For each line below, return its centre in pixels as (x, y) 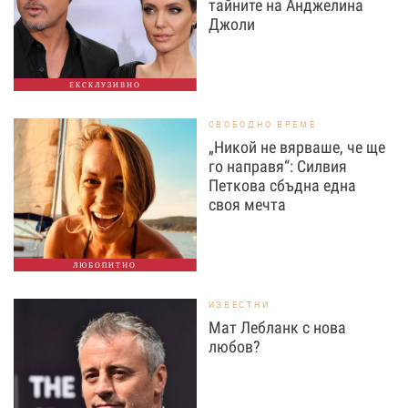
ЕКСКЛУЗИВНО (105, 85)
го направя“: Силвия (277, 166)
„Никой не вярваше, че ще (296, 147)
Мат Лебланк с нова (277, 327)
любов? (234, 347)
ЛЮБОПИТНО (105, 265)
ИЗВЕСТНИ (239, 305)
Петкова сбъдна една (282, 185)
